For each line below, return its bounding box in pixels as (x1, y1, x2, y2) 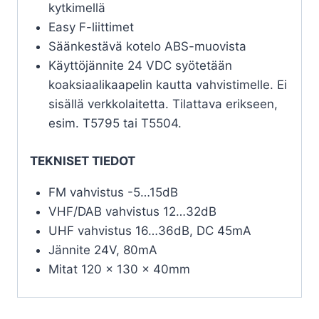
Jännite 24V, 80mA (48, 242, 157, 257)
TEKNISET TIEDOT (30, 153, 135, 168)
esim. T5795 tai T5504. (48, 116, 182, 131)
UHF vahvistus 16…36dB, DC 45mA (48, 223, 251, 238)
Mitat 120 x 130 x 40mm (48, 261, 190, 276)
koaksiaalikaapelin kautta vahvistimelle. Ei (48, 78, 287, 93)
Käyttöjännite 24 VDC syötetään (48, 58, 232, 73)
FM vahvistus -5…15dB (48, 184, 178, 199)
